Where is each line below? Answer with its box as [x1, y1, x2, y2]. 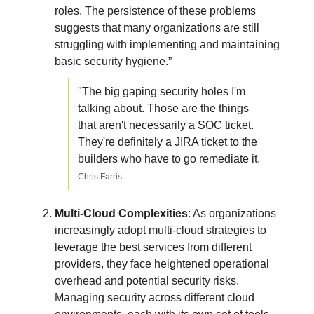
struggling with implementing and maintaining [55, 38, 280, 50]
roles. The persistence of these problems [55, 4, 256, 17]
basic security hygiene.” [55, 55, 172, 67]
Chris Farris [78, 171, 122, 182]
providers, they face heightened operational [55, 257, 269, 270]
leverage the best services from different [55, 240, 252, 253]
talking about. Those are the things [78, 102, 249, 114]
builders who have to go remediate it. [78, 152, 260, 165]
